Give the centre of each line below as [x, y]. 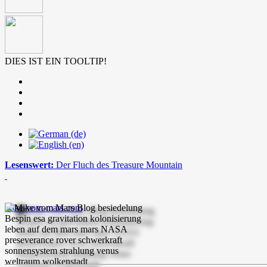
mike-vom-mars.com [44, 208]
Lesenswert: [30, 165]
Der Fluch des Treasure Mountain [119, 165]
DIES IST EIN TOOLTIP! [56, 61]
